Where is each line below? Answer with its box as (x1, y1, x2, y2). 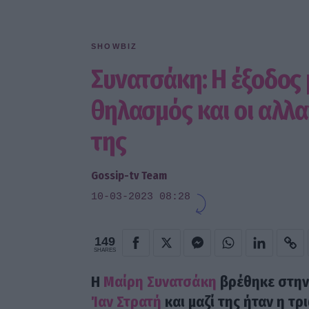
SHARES (94, 246, 116, 253)
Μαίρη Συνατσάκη (103, 272, 217, 291)
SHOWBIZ (91, 42, 138, 51)
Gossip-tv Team (91, 168, 167, 182)
